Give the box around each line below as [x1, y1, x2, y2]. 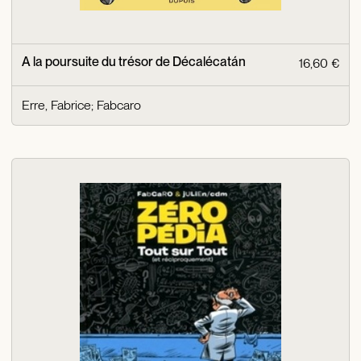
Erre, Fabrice [22, 97, 92, 113]
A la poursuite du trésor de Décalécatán [22, 53, 247, 69]
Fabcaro [97, 97, 142, 113]
